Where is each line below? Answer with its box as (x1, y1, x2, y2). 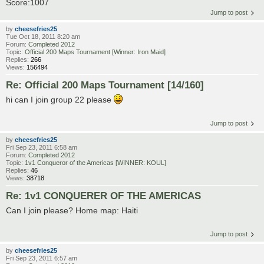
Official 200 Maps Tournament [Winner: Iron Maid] (25, 48, 166, 56)
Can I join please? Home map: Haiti (6, 206, 138, 216)
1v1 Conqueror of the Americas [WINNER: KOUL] (25, 159, 166, 167)
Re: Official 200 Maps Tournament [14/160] (6, 80, 204, 91)
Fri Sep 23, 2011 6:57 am (6, 255, 77, 262)
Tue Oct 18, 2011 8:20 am (6, 33, 80, 41)
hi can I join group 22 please (6, 95, 114, 105)
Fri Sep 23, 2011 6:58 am (6, 144, 77, 151)
